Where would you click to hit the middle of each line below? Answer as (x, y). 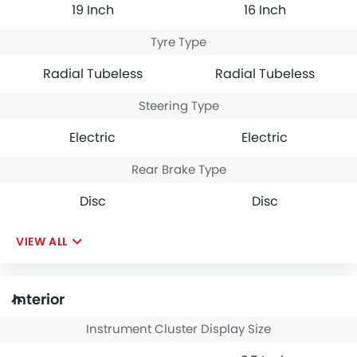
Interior (39, 299)
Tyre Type (178, 41)
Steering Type (178, 105)
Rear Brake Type (178, 169)
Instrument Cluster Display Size (178, 328)
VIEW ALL (42, 241)
